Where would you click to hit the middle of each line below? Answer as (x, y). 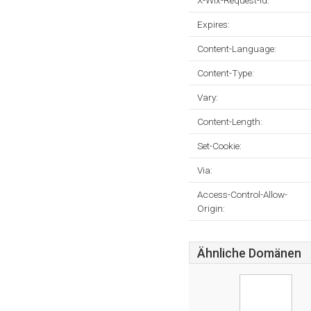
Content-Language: (237, 49)
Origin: (211, 208)
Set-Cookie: (219, 146)
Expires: (213, 24)
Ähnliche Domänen (249, 253)
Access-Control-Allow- (242, 194)
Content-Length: (230, 121)
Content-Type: (226, 73)
